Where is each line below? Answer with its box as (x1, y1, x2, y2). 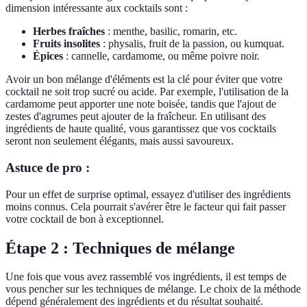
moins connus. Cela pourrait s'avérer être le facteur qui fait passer (5, 200, 286, 212)
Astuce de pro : (5, 160, 90, 175)
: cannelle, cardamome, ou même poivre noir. (63, 50, 260, 62)
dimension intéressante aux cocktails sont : (5, 2, 188, 14)
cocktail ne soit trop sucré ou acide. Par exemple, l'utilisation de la (5, 86, 288, 98)
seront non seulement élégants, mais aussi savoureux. (5, 135, 234, 147)
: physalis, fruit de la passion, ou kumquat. (100, 38, 284, 50)
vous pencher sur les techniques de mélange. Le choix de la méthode (5, 283, 301, 295)
